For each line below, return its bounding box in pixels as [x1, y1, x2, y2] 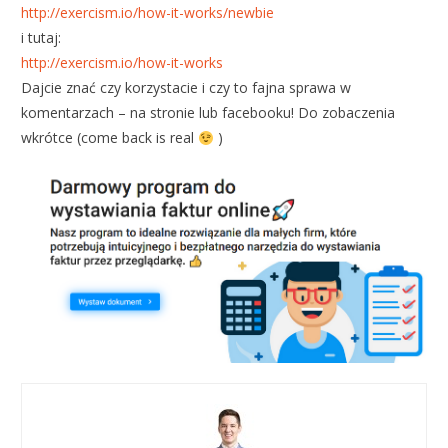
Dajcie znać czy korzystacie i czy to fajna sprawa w [21, 78, 352, 98]
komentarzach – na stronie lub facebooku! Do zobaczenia [21, 103, 396, 123]
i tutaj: [21, 28, 62, 48]
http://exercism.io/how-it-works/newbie [21, 3, 275, 23]
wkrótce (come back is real [21, 128, 199, 148]
